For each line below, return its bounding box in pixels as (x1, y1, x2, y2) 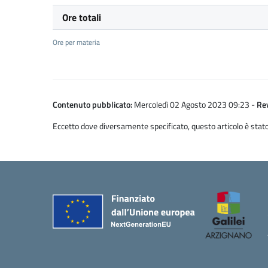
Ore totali (62, 10, 101, 25)
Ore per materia (53, 36, 100, 48)
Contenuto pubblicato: (53, 98, 132, 111)
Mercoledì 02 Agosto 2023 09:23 (132, 98, 251, 111)
